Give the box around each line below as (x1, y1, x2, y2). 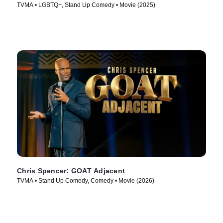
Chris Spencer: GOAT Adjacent (17, 167, 125, 175)
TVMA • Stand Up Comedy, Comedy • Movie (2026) (17, 177, 154, 185)
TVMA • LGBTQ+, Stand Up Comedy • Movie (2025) (17, 1, 155, 9)
